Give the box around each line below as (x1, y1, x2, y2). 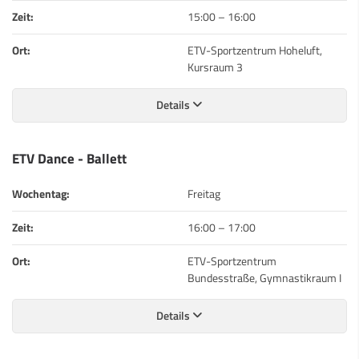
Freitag (188, 184, 220, 203)
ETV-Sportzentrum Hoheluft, (188, 41, 322, 59)
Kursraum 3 (188, 58, 243, 76)
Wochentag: (12, 184, 70, 203)
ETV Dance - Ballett (12, 147, 127, 168)
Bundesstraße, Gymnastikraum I (188, 268, 341, 287)
